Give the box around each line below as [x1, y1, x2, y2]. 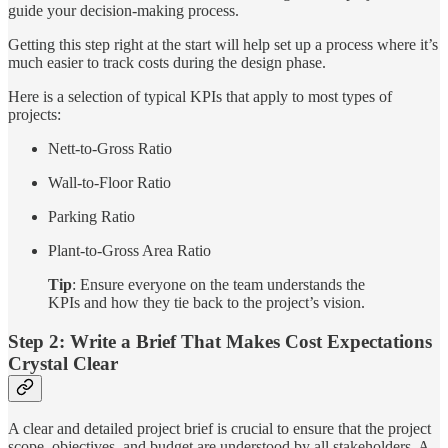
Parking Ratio [48, 207, 135, 225]
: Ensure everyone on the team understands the [72, 275, 365, 293]
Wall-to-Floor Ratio [48, 173, 171, 191]
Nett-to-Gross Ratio [48, 139, 172, 157]
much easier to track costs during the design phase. [8, 53, 326, 71]
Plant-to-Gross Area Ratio [48, 241, 211, 259]
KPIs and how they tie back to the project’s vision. [48, 293, 365, 311]
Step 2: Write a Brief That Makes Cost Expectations [8, 330, 432, 352]
